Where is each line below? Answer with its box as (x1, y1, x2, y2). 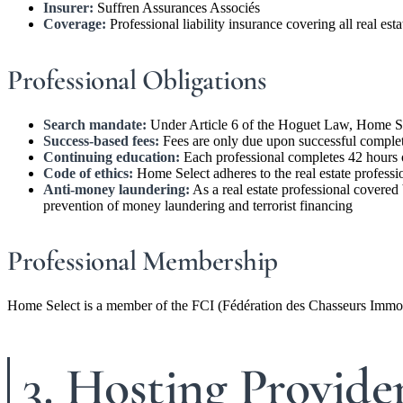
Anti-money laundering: (43, 181, 190, 197)
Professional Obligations (7, 62, 266, 97)
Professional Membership (7, 243, 278, 278)
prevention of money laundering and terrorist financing (43, 197, 353, 213)
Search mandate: (43, 116, 147, 132)
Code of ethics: (43, 165, 133, 181)
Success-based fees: (43, 132, 159, 148)
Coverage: (43, 16, 106, 32)
